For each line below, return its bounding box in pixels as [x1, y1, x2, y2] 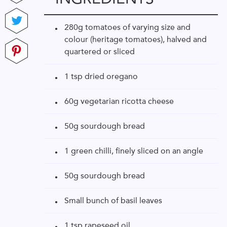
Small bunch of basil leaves [64, 196, 162, 205]
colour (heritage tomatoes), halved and [64, 34, 207, 44]
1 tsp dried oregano [64, 71, 138, 81]
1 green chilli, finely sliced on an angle [64, 146, 203, 156]
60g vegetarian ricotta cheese [64, 96, 174, 106]
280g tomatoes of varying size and [64, 22, 191, 32]
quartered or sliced [64, 47, 135, 56]
